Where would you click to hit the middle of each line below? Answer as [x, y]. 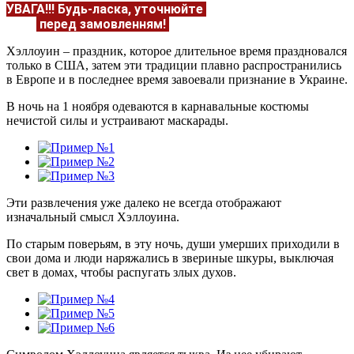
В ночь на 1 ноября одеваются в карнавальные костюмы [158, 106]
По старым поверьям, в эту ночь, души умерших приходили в [173, 243]
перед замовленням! [103, 24]
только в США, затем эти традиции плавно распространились [174, 65]
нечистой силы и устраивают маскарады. [117, 120]
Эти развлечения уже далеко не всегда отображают [144, 202]
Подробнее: [207, 39]
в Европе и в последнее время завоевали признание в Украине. [177, 79]
